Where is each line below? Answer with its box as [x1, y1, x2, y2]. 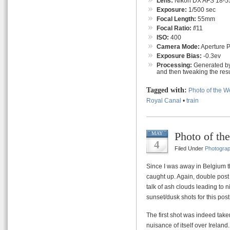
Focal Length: [157, 15, 196, 22]
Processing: [157, 61, 192, 68]
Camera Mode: [157, 43, 200, 50]
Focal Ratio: [157, 24, 191, 31]
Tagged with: [146, 86, 187, 94]
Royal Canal [146, 97, 181, 104]
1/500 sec [187, 6, 216, 13]
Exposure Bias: [157, 52, 202, 59]
